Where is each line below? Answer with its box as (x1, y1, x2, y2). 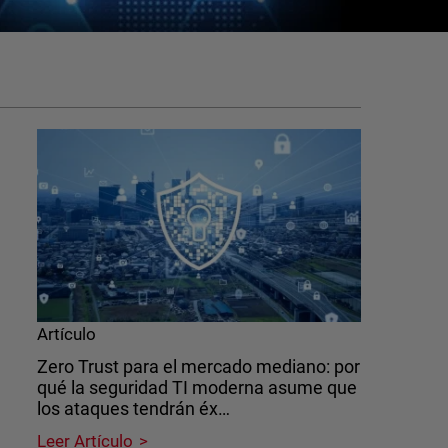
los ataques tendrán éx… (36, 397, 231, 419)
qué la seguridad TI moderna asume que (36, 376, 358, 398)
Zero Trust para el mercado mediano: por (36, 355, 361, 377)
